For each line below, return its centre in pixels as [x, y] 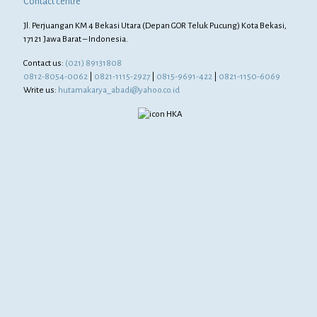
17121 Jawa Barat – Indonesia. [76, 39]
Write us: [41, 90]
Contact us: [44, 63]
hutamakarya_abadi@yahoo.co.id [119, 90]
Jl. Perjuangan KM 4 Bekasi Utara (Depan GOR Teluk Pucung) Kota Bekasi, [155, 26]
